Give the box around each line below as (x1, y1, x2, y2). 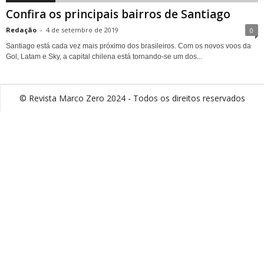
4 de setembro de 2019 (46, 25, 118, 34)
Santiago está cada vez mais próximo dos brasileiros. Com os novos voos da (6, 41, 251, 50)
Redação (6, 25, 37, 34)
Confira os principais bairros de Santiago (6, 6, 230, 22)
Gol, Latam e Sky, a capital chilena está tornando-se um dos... (6, 52, 202, 61)
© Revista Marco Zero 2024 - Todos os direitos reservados (19, 92, 245, 104)
